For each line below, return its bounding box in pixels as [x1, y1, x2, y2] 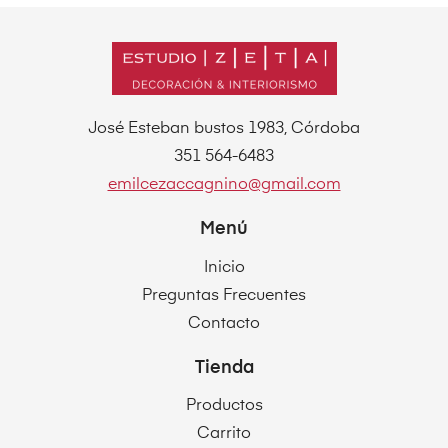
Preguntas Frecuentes [142, 287, 306, 304]
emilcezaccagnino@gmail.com [107, 177, 341, 194]
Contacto [188, 315, 260, 332]
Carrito [197, 426, 251, 443]
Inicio [203, 259, 245, 276]
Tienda [194, 358, 254, 377]
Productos [185, 398, 263, 415]
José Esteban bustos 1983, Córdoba [88, 121, 360, 138]
